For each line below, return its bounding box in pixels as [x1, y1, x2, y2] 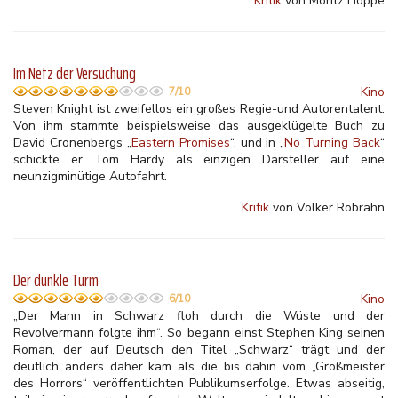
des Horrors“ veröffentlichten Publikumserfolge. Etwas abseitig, [13, 375, 385, 392]
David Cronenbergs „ [13, 134, 131, 151]
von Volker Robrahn [269, 199, 385, 216]
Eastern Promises [131, 134, 230, 151]
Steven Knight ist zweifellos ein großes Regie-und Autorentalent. [13, 100, 385, 117]
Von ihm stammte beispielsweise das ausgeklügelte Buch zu [13, 117, 385, 134]
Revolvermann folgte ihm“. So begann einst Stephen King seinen [13, 324, 385, 341]
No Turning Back [284, 134, 380, 151]
